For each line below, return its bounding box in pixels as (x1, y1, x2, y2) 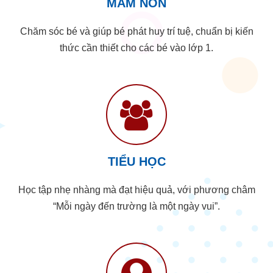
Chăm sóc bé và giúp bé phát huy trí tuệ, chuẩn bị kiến (19, 26, 253, 37)
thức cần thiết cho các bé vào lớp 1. (60, 42, 213, 53)
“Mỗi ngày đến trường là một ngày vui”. (53, 200, 220, 211)
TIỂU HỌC (107, 154, 166, 168)
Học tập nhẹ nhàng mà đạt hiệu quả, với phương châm (18, 184, 255, 195)
